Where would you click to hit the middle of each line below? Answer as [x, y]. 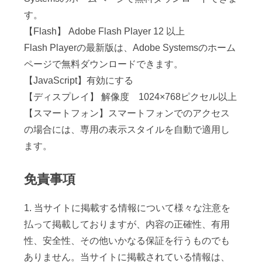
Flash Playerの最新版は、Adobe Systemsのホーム [130, 48]
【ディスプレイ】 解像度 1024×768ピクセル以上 [131, 97]
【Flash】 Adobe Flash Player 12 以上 [105, 32]
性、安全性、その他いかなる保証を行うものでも [127, 240]
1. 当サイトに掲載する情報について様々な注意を [127, 208]
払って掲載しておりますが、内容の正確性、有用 [127, 224]
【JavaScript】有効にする [79, 81]
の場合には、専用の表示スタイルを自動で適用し [127, 130]
